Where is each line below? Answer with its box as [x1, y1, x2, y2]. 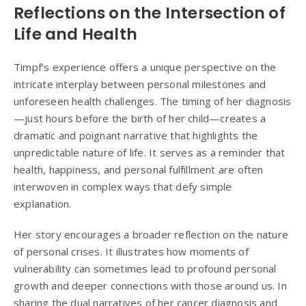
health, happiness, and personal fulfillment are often [14, 163, 264, 177]
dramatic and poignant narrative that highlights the [14, 128, 258, 143]
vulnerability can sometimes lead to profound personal [14, 262, 277, 276]
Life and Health [14, 23, 137, 46]
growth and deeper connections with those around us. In [14, 279, 287, 293]
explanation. [14, 197, 72, 211]
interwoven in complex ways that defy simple [14, 180, 232, 194]
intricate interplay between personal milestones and [14, 77, 266, 92]
